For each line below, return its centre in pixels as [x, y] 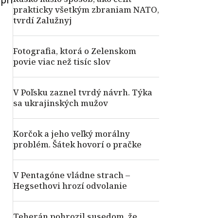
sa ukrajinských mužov [61, 103]
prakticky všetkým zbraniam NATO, [86, 9]
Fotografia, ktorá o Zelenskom [75, 51]
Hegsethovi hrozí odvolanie [70, 186]
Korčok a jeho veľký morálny [72, 134]
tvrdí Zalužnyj [43, 20]
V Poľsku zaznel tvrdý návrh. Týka [83, 92]
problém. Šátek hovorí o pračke [77, 144]
